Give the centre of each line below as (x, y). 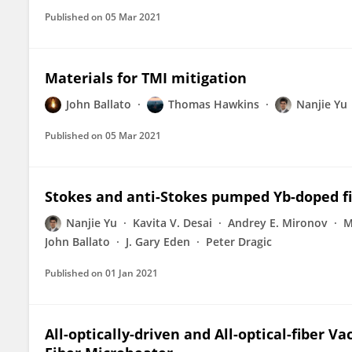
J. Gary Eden (158, 242)
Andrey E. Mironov (278, 223)
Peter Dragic (239, 242)
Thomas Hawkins (214, 104)
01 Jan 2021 (132, 273)
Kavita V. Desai (172, 223)
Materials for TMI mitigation (146, 78)
